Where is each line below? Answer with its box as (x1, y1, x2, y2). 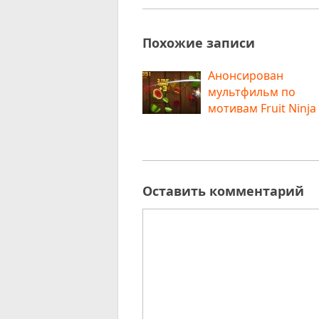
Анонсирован (208, 67, 284, 83)
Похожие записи (142, 33, 256, 51)
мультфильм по (208, 83, 296, 100)
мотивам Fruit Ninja (208, 100, 317, 116)
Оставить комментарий (142, 182, 305, 199)
